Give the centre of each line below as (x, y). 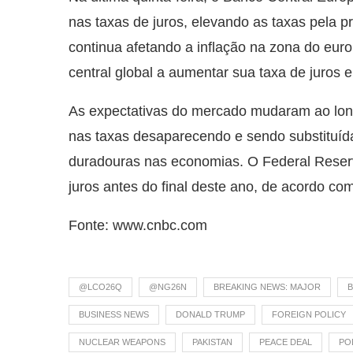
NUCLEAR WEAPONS (122, 342)
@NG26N (168, 287)
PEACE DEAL (286, 342)
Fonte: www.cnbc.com (138, 226)
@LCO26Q (100, 287)
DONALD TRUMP (210, 315)
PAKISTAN (212, 342)
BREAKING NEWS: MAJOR (267, 287)
